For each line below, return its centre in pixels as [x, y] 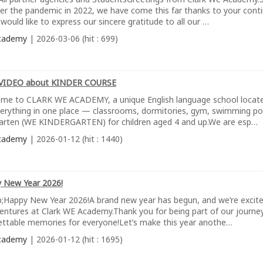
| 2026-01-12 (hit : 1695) [75, 239]
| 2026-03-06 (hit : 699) [72, 38]
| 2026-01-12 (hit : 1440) [75, 139]
